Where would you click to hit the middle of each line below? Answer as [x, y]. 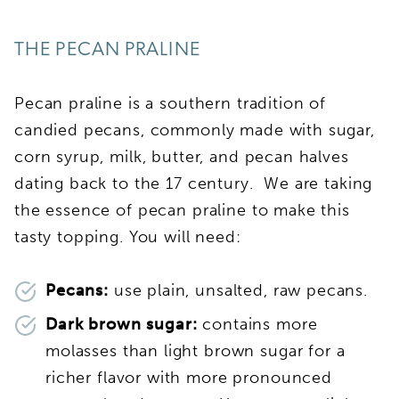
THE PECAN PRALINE [107, 50]
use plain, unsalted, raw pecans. [240, 290]
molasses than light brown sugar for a [195, 350]
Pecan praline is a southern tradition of [171, 103]
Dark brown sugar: [124, 324]
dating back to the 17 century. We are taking [194, 183]
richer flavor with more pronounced [189, 377]
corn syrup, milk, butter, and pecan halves [182, 156]
